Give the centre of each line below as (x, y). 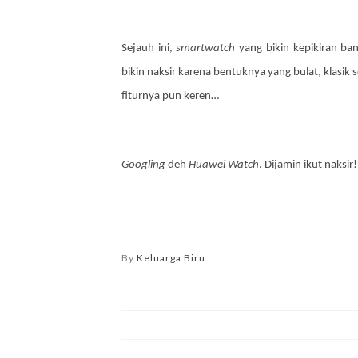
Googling (143, 165)
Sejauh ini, (149, 48)
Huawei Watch (224, 165)
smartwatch (206, 48)
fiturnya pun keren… (170, 96)
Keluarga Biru (171, 258)
